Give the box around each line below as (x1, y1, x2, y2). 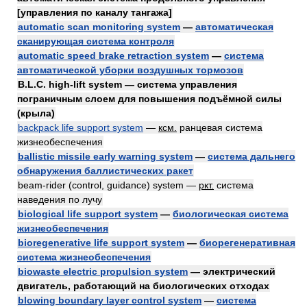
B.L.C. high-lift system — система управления (18, 79, 237, 90)
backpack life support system (18, 122, 143, 133)
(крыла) (17, 108, 55, 119)
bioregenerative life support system (18, 237, 184, 248)
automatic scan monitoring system (18, 21, 180, 32)
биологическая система (173, 208, 288, 219)
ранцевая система (177, 122, 262, 133)
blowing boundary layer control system (18, 295, 201, 306)
